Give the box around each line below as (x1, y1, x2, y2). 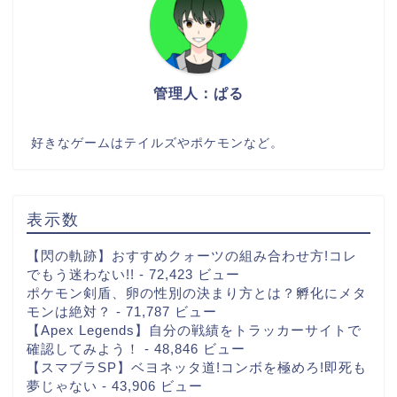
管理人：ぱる (153, 86, 244, 102)
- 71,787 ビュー (112, 304, 217, 320)
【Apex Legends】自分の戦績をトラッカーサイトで (27, 323, 362, 339)
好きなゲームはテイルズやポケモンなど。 (31, 136, 284, 151)
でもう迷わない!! (27, 267, 135, 283)
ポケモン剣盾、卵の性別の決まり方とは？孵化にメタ (27, 285, 367, 301)
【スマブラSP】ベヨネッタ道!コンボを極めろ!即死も (27, 360, 367, 376)
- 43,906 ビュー (97, 378, 203, 394)
